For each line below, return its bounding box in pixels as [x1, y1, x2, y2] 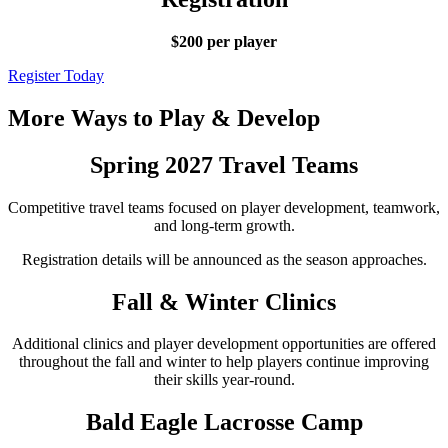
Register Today [8, 66, 104, 84]
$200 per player [171, 32, 277, 50]
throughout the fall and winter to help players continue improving [19, 353, 429, 371]
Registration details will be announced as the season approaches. [21, 250, 427, 268]
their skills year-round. [153, 371, 295, 389]
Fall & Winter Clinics [112, 288, 336, 315]
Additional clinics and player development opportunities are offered [12, 335, 436, 353]
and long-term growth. [153, 216, 295, 234]
